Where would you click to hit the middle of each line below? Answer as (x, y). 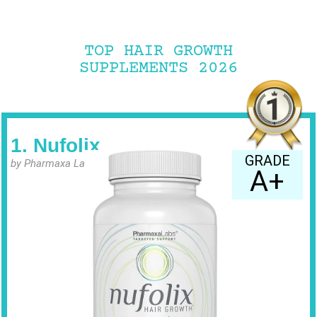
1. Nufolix (56, 145)
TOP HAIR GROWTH (158, 51)
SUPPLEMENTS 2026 (158, 68)
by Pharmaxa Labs (53, 163)
